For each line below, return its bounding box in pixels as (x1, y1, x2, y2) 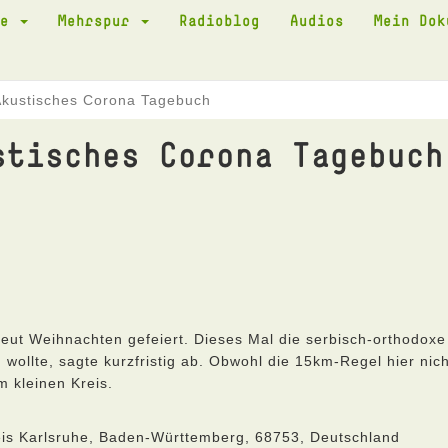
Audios (290, 11, 344, 29)
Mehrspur (58, 11, 139, 29)
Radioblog (179, 11, 260, 29)
